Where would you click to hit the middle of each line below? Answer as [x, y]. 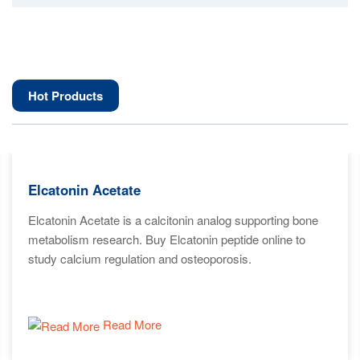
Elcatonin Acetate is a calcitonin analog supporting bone [173, 220]
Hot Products [65, 96]
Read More [131, 324]
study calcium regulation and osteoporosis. [140, 258]
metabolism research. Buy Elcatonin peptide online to [167, 239]
